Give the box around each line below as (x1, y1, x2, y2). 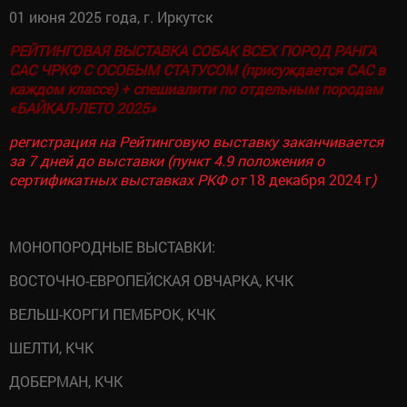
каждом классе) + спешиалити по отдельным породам (9, 78, 386, 98)
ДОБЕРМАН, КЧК (9, 371, 123, 391)
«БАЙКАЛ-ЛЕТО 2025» (9, 97, 156, 117)
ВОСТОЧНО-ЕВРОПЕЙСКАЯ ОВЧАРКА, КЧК (9, 270, 293, 290)
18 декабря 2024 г (249, 169, 372, 189)
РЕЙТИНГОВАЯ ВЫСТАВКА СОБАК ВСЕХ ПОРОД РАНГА (9, 40, 376, 60)
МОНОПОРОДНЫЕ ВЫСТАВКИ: (9, 236, 215, 256)
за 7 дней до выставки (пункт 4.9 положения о (9, 150, 324, 170)
